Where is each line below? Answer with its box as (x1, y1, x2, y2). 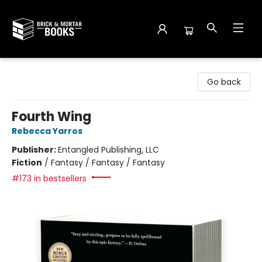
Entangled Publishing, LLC (58, 144, 159, 156)
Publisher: (12, 144, 58, 156)
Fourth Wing (12, 108, 91, 126)
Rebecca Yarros (12, 125, 82, 137)
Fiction (12, 157, 42, 168)
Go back (207, 76, 241, 88)
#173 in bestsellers (12, 173, 87, 184)
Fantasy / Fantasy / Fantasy (51, 157, 165, 168)
